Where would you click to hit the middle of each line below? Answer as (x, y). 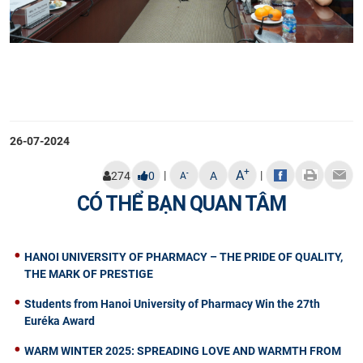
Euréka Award (60, 320)
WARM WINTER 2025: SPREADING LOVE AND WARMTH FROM (183, 350)
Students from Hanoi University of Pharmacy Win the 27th (172, 303)
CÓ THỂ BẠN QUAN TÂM (181, 203)
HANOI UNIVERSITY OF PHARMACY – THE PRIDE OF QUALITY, (184, 256)
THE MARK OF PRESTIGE (89, 273)
